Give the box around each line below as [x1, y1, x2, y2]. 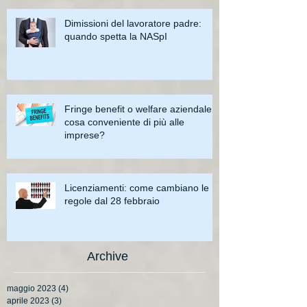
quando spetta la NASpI [64, 31, 167, 42]
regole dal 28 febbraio [64, 195, 160, 207]
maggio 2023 [7, 284, 56, 294]
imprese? [64, 130, 105, 141]
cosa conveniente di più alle [64, 116, 184, 128]
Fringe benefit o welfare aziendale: [64, 103, 214, 115]
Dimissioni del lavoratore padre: [64, 18, 201, 29]
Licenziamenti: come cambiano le [64, 182, 209, 194]
